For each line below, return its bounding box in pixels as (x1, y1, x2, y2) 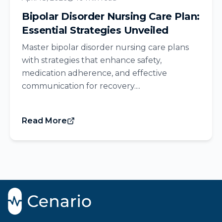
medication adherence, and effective (22, 68, 167, 78)
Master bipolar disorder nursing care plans (22, 42, 189, 52)
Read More (22, 115, 67, 125)
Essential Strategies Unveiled (22, 24, 168, 36)
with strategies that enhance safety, (22, 55, 162, 65)
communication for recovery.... (22, 81, 140, 91)
